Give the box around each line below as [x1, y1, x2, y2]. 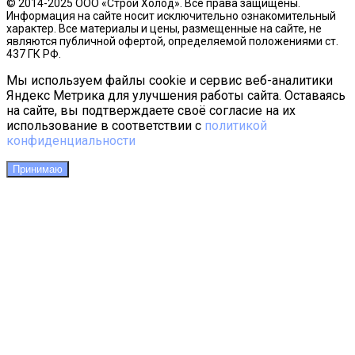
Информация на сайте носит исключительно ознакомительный [6, 9, 336, 22]
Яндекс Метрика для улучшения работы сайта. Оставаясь [6, 87, 345, 103]
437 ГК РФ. [6, 47, 61, 60]
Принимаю [13, 162, 63, 175]
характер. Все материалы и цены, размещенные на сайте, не [6, 21, 322, 35]
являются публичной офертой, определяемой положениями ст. [6, 34, 338, 48]
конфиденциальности [6, 132, 136, 148]
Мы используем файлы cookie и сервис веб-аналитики [6, 72, 333, 88]
